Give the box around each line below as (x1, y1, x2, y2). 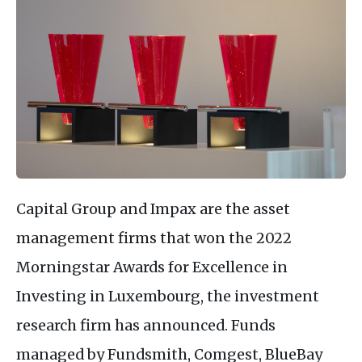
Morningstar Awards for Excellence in (16, 257, 288, 276)
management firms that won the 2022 (16, 228, 292, 247)
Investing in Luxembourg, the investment (16, 286, 319, 305)
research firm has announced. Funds (16, 315, 276, 335)
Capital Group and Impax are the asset (16, 199, 290, 218)
